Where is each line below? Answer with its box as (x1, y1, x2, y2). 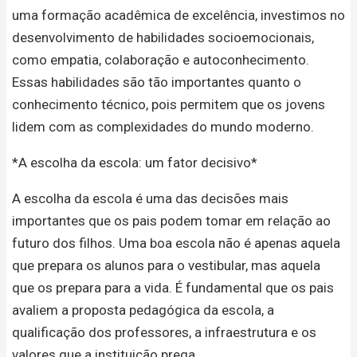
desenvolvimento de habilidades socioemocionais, (12, 29, 314, 45)
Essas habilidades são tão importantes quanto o (12, 73, 301, 90)
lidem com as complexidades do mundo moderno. (12, 118, 314, 135)
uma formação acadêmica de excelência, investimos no (12, 6, 345, 23)
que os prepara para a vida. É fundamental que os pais (12, 279, 334, 296)
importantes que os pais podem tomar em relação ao (12, 212, 331, 229)
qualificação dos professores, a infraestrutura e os (12, 324, 316, 340)
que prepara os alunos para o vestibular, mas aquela (12, 257, 320, 273)
